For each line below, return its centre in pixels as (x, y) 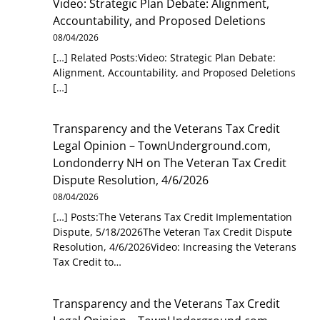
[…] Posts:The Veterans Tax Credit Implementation (173, 217)
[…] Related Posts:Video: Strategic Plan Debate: (165, 57)
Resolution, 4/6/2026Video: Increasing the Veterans (175, 247)
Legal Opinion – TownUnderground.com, (162, 146)
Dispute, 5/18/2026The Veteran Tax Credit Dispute (173, 232)
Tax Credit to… (87, 262)
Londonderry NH (99, 163)
